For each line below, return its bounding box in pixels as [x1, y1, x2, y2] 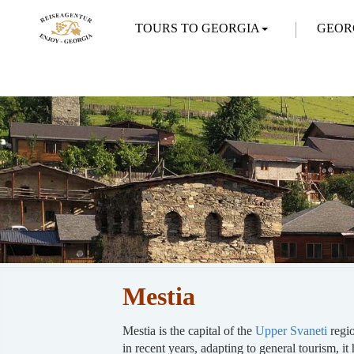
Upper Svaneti [254, 323, 330, 337]
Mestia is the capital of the [122, 323, 255, 337]
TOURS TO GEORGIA [135, 21, 261, 35]
